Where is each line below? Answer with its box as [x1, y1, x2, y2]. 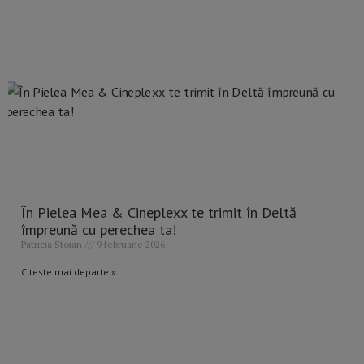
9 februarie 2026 [94, 238, 165, 251]
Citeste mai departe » [21, 266, 116, 279]
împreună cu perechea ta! [21, 220, 184, 240]
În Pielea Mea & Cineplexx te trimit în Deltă [21, 203, 297, 223]
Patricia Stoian [21, 238, 84, 251]
